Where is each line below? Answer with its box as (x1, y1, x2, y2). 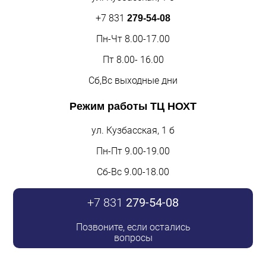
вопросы (113, 232, 153, 244)
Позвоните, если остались (75, 221, 191, 233)
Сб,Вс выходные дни (88, 74, 178, 86)
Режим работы (69, 100, 150, 112)
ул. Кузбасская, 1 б (91, 124, 175, 136)
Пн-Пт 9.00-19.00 (96, 145, 170, 157)
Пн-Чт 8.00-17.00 (96, 33, 170, 45)
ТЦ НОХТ (150, 100, 197, 112)
